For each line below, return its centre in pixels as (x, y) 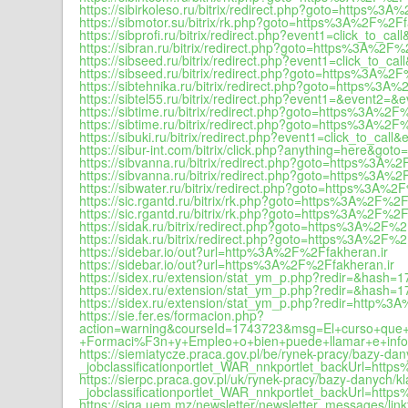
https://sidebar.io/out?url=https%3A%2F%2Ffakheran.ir (237, 264)
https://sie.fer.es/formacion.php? (172, 315)
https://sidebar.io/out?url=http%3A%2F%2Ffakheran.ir (234, 251)
